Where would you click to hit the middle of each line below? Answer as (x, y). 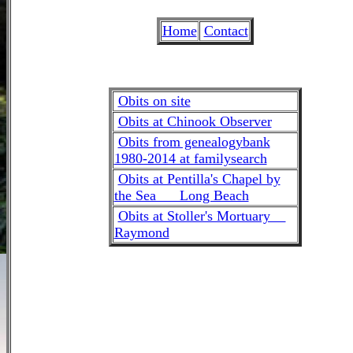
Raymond (141, 232)
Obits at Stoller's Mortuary (202, 216)
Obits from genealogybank (194, 142)
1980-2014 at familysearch (190, 158)
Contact (226, 31)
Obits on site (154, 101)
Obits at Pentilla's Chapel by (199, 179)
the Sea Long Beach (181, 195)
